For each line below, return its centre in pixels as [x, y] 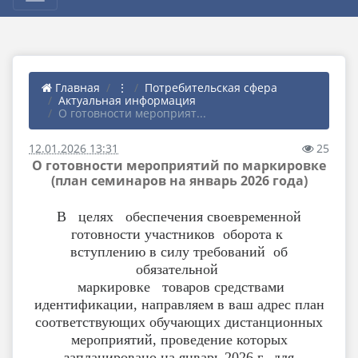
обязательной [179, 269]
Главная [76, 88]
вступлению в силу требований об [179, 252]
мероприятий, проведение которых [179, 340]
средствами [248, 287]
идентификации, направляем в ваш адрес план [179, 304]
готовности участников [147, 234]
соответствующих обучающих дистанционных [179, 322]
